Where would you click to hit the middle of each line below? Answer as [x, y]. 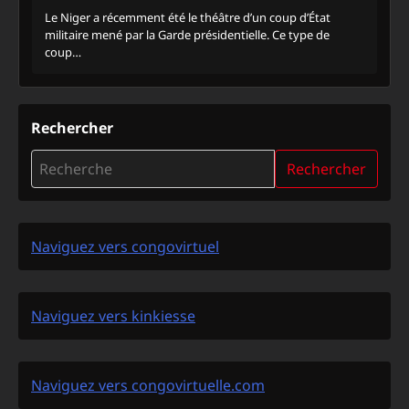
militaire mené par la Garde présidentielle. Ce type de [187, 34]
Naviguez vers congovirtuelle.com [148, 385]
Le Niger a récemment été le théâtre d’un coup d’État [188, 17]
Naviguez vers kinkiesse [113, 315]
